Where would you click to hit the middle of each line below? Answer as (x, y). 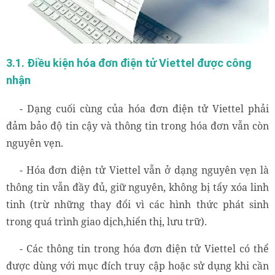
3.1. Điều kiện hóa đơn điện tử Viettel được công (129, 63)
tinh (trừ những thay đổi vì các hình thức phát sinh (137, 205)
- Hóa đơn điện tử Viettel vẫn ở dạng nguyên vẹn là (144, 170)
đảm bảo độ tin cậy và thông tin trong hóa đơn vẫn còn (137, 126)
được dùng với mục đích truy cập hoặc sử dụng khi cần (137, 266)
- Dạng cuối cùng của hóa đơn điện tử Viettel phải (144, 109)
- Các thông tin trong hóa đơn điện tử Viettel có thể (144, 249)
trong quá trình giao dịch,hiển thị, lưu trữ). (107, 222)
